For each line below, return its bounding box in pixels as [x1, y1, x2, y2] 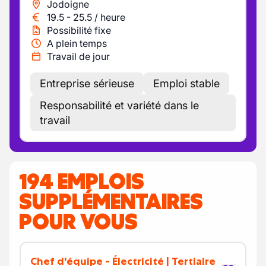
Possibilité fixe [47, 24, 111, 36]
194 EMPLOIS [19, 167, 144, 195]
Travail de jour [47, 50, 110, 62]
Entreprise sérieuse [40, 77, 134, 90]
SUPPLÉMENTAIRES [19, 188, 203, 215]
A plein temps [47, 37, 107, 49]
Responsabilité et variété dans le [40, 99, 199, 112]
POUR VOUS [19, 208, 138, 235]
